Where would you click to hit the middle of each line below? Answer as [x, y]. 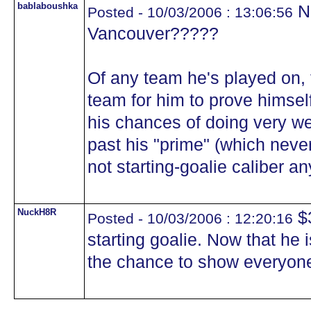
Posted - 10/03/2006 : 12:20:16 [190, 218]
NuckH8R [37, 212]
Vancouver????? [153, 34]
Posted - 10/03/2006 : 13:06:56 [190, 12]
